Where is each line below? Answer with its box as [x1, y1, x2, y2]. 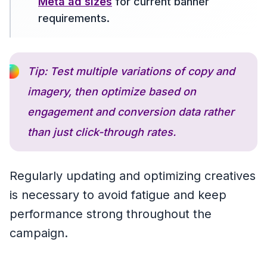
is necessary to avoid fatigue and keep [10, 188, 226, 203]
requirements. [38, 12, 110, 25]
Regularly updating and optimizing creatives [10, 169, 256, 184]
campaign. [10, 226, 68, 241]
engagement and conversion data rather [27, 105, 234, 119]
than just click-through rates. [27, 126, 176, 139]
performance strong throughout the [10, 207, 212, 222]
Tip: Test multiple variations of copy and [27, 65, 235, 78]
